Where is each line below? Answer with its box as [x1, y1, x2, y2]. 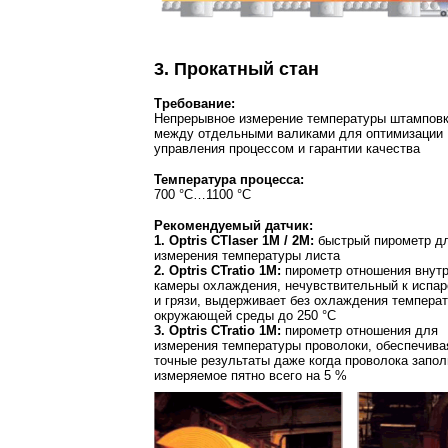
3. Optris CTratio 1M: [154, 322, 281, 338]
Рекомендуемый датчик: [154, 217, 313, 233]
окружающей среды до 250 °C [154, 307, 336, 323]
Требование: [154, 95, 235, 111]
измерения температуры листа [154, 247, 340, 263]
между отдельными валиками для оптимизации [154, 125, 443, 141]
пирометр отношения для [281, 322, 438, 338]
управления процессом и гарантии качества [154, 140, 420, 156]
